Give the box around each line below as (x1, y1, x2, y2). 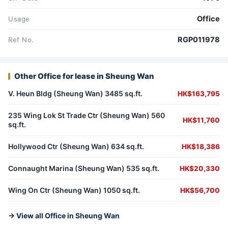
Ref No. (8, 36, 34, 44)
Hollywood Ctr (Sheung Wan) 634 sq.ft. (8, 142, 144, 151)
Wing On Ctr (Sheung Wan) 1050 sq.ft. (8, 186, 140, 195)
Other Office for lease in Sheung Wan (14, 71, 154, 81)
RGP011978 (178, 35, 220, 45)
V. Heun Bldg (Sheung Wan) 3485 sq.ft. (8, 89, 142, 98)
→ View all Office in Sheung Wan (8, 211, 120, 220)
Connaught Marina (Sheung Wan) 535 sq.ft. (8, 164, 159, 173)
